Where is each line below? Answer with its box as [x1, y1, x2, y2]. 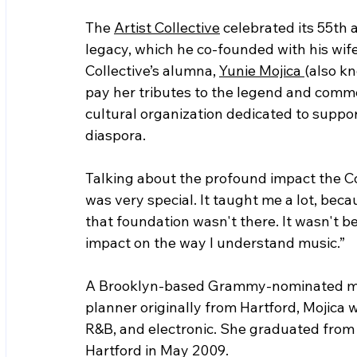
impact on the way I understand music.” [85, 233, 345, 253]
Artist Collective [114, 18, 220, 37]
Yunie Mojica [219, 61, 304, 80]
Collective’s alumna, [85, 61, 219, 80]
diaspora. [85, 126, 159, 145]
